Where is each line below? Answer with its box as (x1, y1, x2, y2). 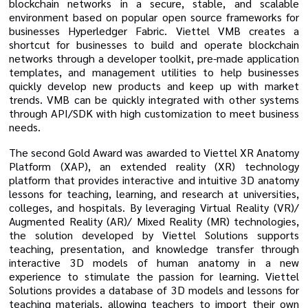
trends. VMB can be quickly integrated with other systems (9, 92, 299, 107)
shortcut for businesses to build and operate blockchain (9, 37, 299, 52)
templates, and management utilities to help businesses (9, 65, 299, 80)
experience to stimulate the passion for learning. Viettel (9, 268, 299, 283)
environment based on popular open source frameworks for (9, 10, 299, 25)
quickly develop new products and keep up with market (9, 78, 299, 93)
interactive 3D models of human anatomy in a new (9, 254, 299, 269)
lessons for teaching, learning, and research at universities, (9, 186, 299, 201)
